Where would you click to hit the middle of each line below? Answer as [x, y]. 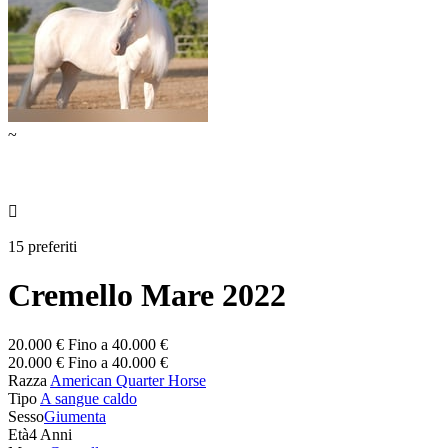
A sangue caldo [88, 398]
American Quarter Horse [128, 380]
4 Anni [50, 434]
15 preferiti [42, 246]
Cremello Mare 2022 [147, 295]
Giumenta [75, 416]
